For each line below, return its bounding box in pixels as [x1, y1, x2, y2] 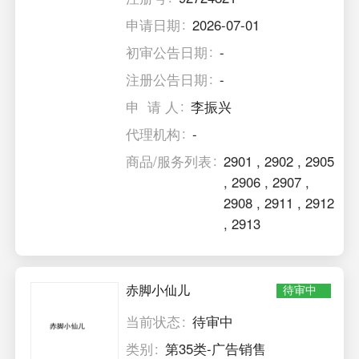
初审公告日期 [126, 42, 208, 62]
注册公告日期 [126, 69, 208, 89]
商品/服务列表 [126, 151, 212, 171]
